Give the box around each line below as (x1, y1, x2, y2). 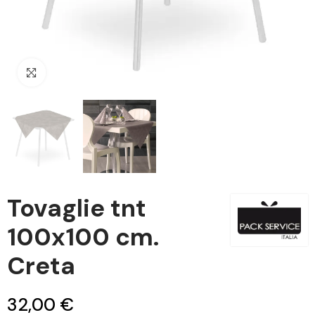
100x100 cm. (7, 221, 159, 253)
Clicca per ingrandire (46, 65, 155, 79)
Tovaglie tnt (7, 193, 146, 224)
